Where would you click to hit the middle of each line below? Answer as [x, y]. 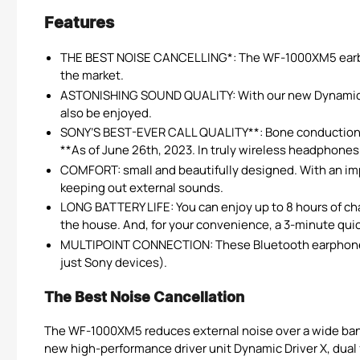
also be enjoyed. [106, 112]
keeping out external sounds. [142, 187]
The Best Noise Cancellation [144, 298]
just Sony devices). [114, 262]
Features [79, 24]
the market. [92, 76]
